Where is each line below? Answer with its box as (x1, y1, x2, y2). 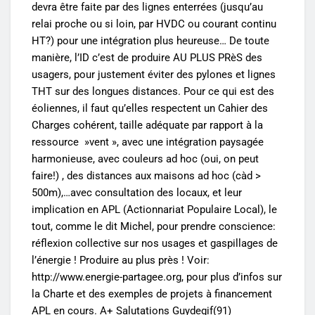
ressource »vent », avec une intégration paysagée (32, 136, 264, 149)
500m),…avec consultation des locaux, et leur (32, 186, 242, 200)
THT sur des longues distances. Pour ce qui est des (32, 85, 274, 98)
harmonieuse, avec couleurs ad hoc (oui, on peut (32, 153, 259, 166)
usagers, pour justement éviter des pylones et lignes (32, 68, 276, 82)
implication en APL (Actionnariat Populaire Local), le (32, 203, 277, 217)
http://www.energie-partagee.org (32, 271, 181, 284)
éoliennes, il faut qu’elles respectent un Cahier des (32, 102, 268, 115)
